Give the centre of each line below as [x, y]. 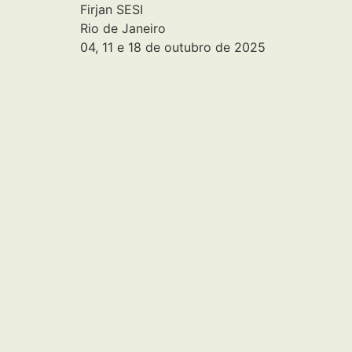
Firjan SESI [112, 9]
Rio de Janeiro [123, 28]
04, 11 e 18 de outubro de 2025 [173, 47]
